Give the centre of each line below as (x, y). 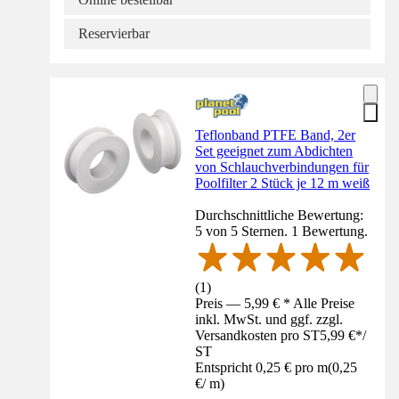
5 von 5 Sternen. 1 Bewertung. (282, 231)
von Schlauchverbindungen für (282, 167)
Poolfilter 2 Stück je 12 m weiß (283, 183)
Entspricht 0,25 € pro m (262, 367)
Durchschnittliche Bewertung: (280, 215)
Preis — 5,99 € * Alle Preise (275, 303)
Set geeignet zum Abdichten (274, 151)
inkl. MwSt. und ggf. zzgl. (269, 319)
